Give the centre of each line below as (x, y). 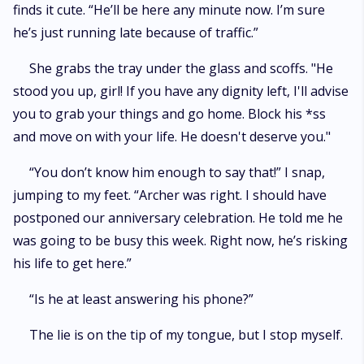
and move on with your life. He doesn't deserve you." (172, 136)
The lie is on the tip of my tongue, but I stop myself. (188, 335)
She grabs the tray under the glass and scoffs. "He (181, 68)
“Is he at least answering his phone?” (141, 299)
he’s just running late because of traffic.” (136, 32)
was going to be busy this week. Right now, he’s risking (180, 240)
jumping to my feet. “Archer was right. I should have (170, 195)
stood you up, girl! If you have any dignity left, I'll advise (181, 91)
